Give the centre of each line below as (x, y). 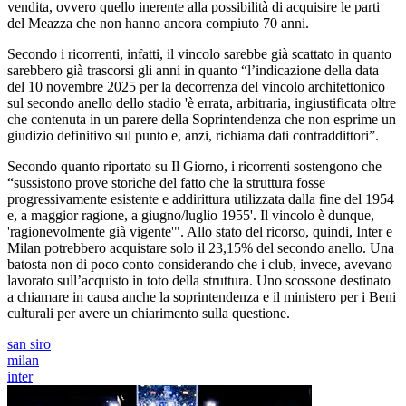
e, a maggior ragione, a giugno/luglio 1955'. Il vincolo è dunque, (191, 216)
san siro (29, 344)
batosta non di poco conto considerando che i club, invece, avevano (200, 265)
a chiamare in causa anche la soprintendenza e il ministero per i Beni (202, 297)
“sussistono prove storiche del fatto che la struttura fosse (166, 183)
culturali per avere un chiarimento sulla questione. (149, 314)
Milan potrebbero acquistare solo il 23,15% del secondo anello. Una (201, 248)
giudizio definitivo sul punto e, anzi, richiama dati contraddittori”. (193, 136)
